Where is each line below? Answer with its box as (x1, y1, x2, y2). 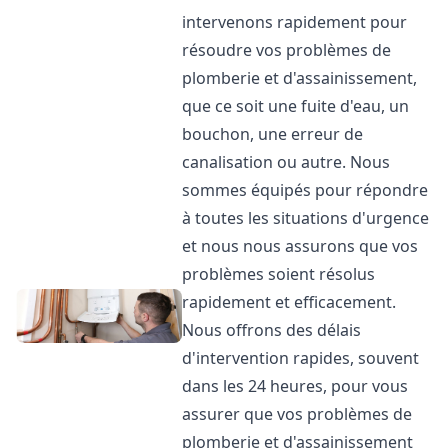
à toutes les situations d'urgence (182, 207, 430, 229)
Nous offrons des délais (182, 319, 362, 341)
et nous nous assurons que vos (182, 235, 419, 257)
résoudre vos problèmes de (182, 39, 392, 61)
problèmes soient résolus (182, 263, 376, 285)
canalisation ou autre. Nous (182, 151, 391, 173)
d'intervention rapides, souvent (182, 347, 420, 369)
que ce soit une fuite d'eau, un (182, 95, 410, 117)
